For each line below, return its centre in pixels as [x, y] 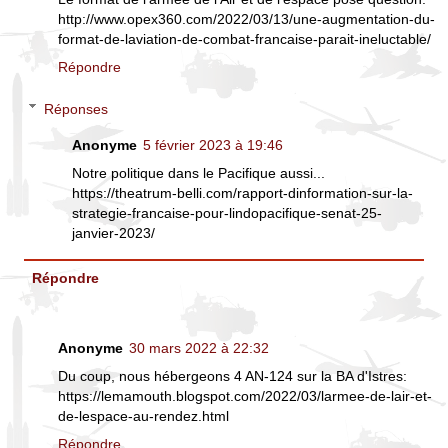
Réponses [76, 108]
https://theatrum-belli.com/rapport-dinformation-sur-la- [243, 192]
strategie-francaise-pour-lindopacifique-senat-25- [227, 212]
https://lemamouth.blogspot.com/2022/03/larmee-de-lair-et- [245, 395]
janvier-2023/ [114, 232]
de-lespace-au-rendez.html [143, 415]
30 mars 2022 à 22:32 [199, 347]
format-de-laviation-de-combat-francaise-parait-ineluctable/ [244, 39]
